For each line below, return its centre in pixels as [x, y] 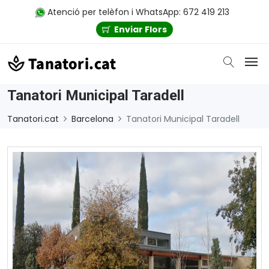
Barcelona [92, 119]
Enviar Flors [141, 29]
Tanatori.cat [33, 119]
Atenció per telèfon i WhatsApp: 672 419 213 [137, 12]
